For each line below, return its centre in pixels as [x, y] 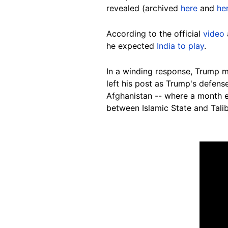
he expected [132, 46]
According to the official [155, 34]
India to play [180, 46]
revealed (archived [144, 8]
